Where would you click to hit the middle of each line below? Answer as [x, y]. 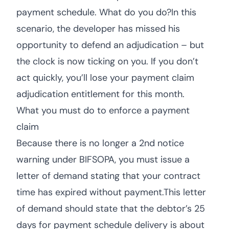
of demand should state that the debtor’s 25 [111, 209]
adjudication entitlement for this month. [100, 94]
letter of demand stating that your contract [108, 176]
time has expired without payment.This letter [111, 192]
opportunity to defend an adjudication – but [110, 45]
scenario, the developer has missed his [98, 29]
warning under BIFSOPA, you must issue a [103, 159]
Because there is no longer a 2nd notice [100, 143]
